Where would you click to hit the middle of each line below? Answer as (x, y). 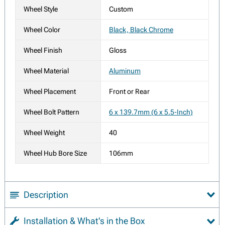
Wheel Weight (44, 133)
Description (46, 195)
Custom (121, 9)
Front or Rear (129, 92)
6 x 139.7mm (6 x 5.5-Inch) (151, 112)
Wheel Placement (50, 92)
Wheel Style (41, 9)
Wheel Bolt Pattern (51, 112)
